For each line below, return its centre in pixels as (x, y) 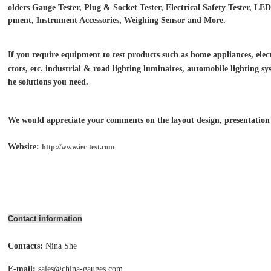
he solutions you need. (48, 82)
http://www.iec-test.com (78, 147)
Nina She (61, 246)
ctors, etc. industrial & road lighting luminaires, (96, 69)
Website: (25, 147)
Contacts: (25, 246)
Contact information (45, 219)
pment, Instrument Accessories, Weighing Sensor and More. (117, 20)
